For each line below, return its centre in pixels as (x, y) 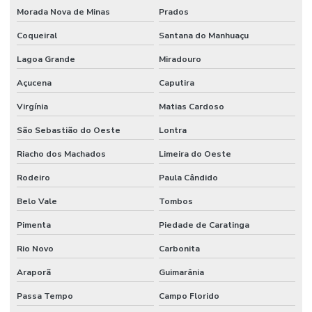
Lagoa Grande (46, 59)
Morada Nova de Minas (63, 11)
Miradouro (180, 59)
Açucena (34, 83)
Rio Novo (35, 248)
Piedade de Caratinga (204, 225)
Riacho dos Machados (61, 154)
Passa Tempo (45, 296)
